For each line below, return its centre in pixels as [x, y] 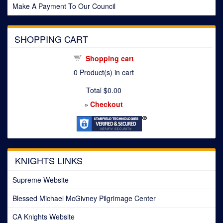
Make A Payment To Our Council [64, 6]
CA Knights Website [44, 217]
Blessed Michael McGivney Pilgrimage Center [84, 198]
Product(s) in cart [106, 72]
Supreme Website [41, 180]
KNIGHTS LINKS [49, 161]
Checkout [106, 104]
